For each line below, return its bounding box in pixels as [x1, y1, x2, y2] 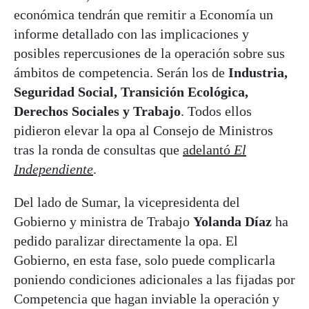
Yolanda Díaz [193, 214, 275, 230]
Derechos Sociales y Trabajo [14, 103, 181, 119]
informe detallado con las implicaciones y [14, 26, 249, 42]
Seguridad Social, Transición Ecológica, [14, 84, 248, 100]
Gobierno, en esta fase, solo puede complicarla [14, 252, 275, 268]
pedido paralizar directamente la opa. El [14, 233, 238, 249]
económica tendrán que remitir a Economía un [14, 7, 273, 23]
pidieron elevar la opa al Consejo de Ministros [14, 123, 273, 139]
